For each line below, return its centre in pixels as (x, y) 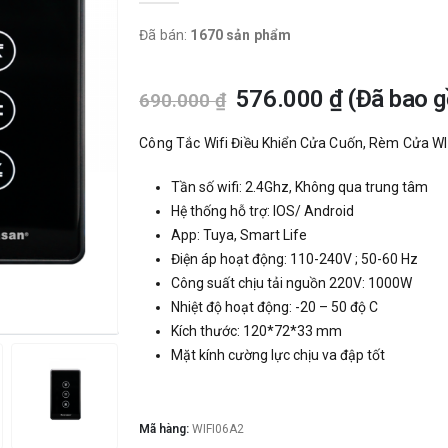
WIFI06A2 (218, 429)
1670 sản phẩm (241, 34)
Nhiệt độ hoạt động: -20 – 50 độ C (275, 306)
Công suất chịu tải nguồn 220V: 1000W (292, 282)
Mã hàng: (166, 429)
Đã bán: (165, 34)
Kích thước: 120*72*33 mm (257, 330)
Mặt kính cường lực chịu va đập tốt (278, 354)
